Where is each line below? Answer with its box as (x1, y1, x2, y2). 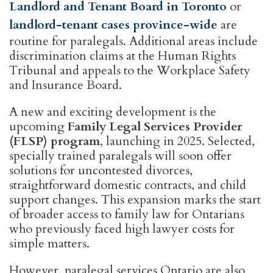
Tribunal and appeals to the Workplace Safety (9, 62, 250, 79)
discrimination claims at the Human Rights (9, 48, 236, 64)
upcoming (9, 118, 68, 135)
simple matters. (9, 235, 90, 252)
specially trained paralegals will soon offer (9, 147, 232, 164)
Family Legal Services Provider (68, 118, 242, 135)
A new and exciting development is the (9, 104, 216, 120)
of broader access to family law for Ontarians (9, 206, 244, 222)
